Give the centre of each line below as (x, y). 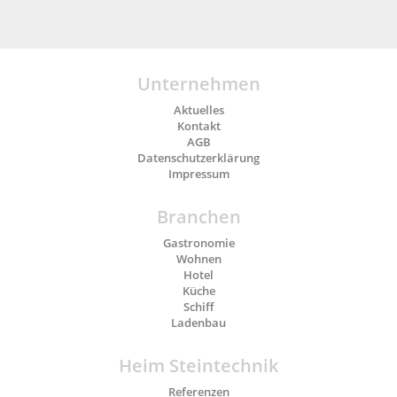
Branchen (198, 217)
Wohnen (198, 259)
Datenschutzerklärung (198, 158)
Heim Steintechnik (198, 366)
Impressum (198, 174)
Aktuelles (198, 110)
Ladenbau (198, 323)
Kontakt (198, 126)
